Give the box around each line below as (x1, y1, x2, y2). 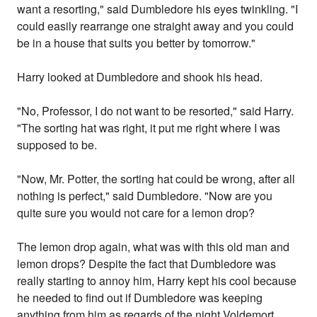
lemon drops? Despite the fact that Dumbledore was (17, 255, 277, 272)
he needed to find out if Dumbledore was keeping (17, 289, 263, 306)
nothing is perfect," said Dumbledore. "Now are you (17, 188, 273, 204)
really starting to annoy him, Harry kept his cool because (17, 272, 297, 289)
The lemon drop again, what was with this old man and (17, 238, 290, 255)
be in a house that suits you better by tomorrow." (17, 35, 256, 52)
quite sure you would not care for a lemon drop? (17, 204, 255, 221)
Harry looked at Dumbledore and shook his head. (17, 69, 263, 86)
